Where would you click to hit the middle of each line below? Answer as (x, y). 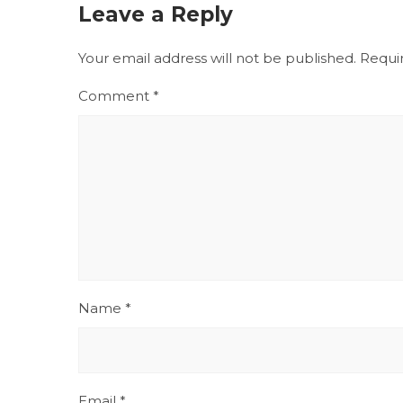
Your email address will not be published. (217, 58)
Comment (116, 96)
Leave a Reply (156, 14)
